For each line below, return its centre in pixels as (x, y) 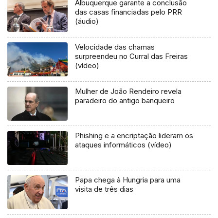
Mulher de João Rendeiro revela (128, 91)
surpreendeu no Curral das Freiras (132, 56)
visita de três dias (104, 189)
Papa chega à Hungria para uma (128, 180)
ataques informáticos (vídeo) (124, 145)
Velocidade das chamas (115, 47)
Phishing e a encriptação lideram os (134, 135)
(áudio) (87, 21)
